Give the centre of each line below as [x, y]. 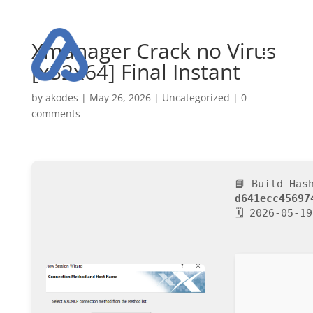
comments [56, 114]
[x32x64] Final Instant [136, 72]
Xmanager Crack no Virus [153, 51]
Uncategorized [196, 97]
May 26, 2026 [120, 97]
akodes [61, 97]
